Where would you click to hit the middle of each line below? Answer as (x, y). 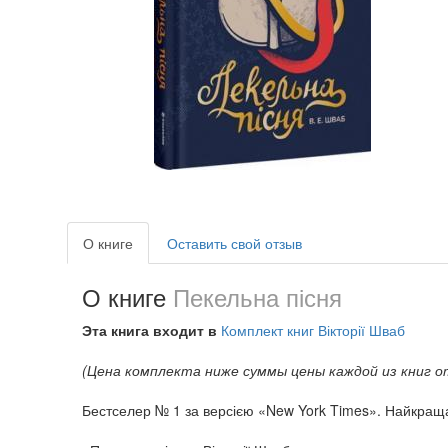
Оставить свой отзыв (234, 242)
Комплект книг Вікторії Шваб (313, 329)
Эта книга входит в (151, 329)
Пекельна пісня (257, 296)
